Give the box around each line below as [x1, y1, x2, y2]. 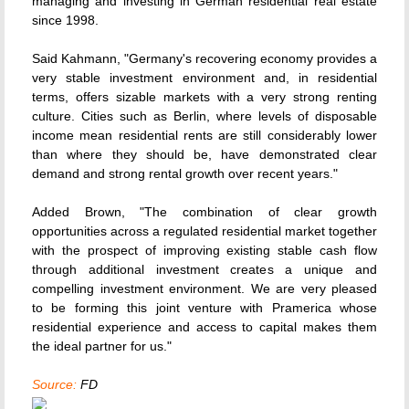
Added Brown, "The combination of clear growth [32, 204, 377, 219]
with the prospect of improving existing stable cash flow [32, 243, 377, 257]
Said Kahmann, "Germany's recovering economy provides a [32, 51, 377, 66]
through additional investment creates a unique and [32, 262, 377, 277]
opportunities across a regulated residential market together [32, 224, 377, 238]
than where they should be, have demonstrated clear [32, 147, 377, 162]
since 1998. [32, 13, 99, 27]
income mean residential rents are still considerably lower [32, 128, 377, 142]
